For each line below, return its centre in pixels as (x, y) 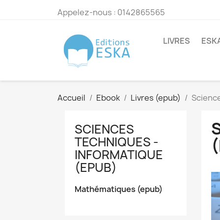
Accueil (71, 98)
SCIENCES (104, 129)
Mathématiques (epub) (119, 189)
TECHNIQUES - (117, 142)
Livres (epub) (156, 98)
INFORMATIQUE (119, 155)
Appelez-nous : (87, 12)
